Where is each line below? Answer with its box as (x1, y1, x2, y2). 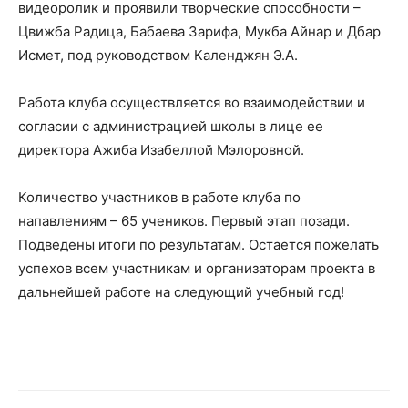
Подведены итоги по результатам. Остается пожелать (18, 235, 379, 253)
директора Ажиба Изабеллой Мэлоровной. (18, 140, 304, 158)
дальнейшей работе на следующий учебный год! (18, 282, 344, 301)
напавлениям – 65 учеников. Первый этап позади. (18, 211, 350, 229)
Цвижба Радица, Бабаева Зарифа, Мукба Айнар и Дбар (18, 22, 381, 40)
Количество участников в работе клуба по (18, 188, 301, 206)
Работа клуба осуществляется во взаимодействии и (18, 93, 365, 111)
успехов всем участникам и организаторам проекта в (18, 259, 375, 277)
